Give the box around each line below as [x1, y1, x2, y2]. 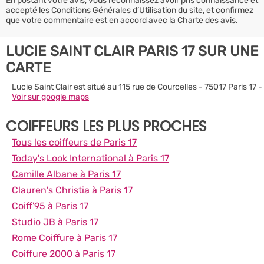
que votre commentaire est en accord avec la [6, 15, 177, 25]
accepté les [6, 5, 51, 15]
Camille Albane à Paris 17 [12, 168, 121, 180]
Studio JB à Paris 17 [12, 216, 98, 227]
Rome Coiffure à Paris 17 [12, 232, 117, 243]
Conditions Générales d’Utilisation [51, 5, 176, 15]
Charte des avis [177, 15, 236, 25]
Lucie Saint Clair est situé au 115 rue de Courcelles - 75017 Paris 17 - [12, 81, 262, 92]
